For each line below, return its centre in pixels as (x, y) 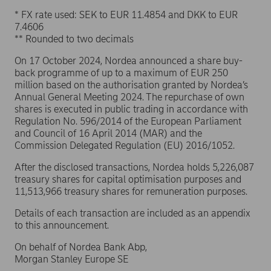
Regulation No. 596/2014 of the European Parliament (128, 121)
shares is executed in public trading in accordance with (131, 109)
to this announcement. (62, 225)
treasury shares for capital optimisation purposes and (128, 179)
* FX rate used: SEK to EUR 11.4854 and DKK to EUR (126, 15)
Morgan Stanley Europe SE (72, 259)
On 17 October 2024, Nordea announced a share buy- (129, 61)
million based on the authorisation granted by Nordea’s (131, 85)
